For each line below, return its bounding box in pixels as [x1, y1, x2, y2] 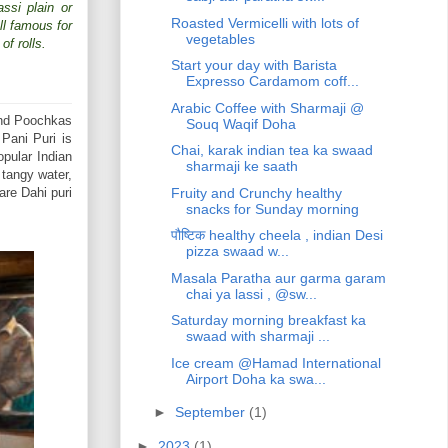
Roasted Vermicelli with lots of [170, 14, 359, 31]
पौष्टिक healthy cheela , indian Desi [170, 227, 383, 244]
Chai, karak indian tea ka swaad [170, 142, 373, 159]
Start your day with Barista [170, 57, 337, 74]
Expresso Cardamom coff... [185, 73, 359, 90]
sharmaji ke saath [185, 158, 298, 175]
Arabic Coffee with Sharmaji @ [170, 99, 364, 116]
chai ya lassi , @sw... [185, 285, 317, 302]
